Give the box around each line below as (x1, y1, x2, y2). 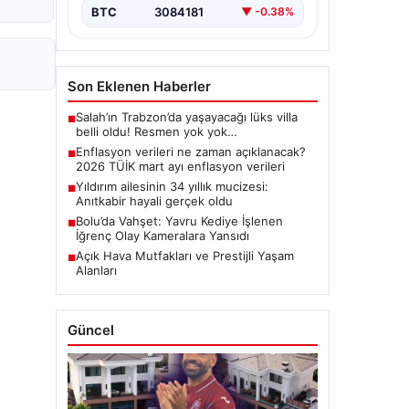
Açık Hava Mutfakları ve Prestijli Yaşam (76, 247, 294, 263)
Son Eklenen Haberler (68, 77, 211, 95)
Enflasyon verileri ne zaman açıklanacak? (76, 143, 306, 159)
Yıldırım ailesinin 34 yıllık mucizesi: (76, 178, 268, 194)
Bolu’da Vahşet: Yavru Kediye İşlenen (76, 213, 283, 228)
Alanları (76, 262, 117, 278)
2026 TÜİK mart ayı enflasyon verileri (76, 158, 285, 173)
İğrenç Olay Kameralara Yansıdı (76, 227, 249, 243)
